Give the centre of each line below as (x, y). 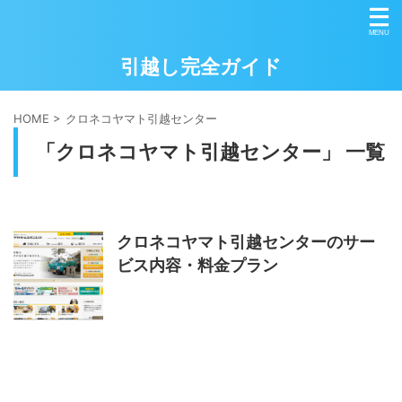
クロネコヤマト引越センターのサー (246, 242)
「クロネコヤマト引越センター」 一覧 (210, 152)
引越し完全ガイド (201, 66)
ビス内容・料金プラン (197, 265)
